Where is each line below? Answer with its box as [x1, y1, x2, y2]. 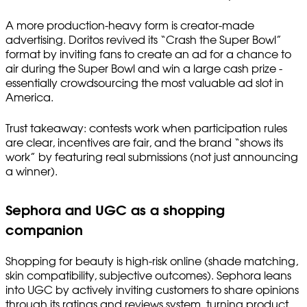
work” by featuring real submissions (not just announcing [5, 151, 298, 163]
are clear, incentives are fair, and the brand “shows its [5, 137, 283, 149]
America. [5, 92, 53, 103]
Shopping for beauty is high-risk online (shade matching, [5, 256, 298, 267]
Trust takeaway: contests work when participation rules [5, 123, 287, 134]
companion [5, 223, 83, 238]
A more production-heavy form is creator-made [5, 20, 254, 32]
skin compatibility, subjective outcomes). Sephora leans [5, 270, 291, 282]
